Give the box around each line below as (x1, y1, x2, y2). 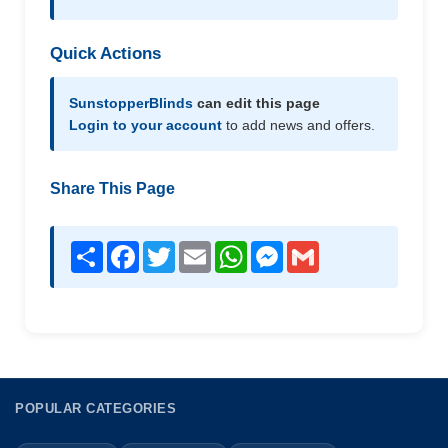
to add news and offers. (222, 117, 375, 133)
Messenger (283, 241, 358, 257)
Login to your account (69, 117, 222, 133)
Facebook (139, 241, 207, 257)
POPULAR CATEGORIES (15, 401, 176, 416)
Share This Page (50, 180, 175, 197)
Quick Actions (50, 44, 161, 63)
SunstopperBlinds (69, 95, 193, 111)
